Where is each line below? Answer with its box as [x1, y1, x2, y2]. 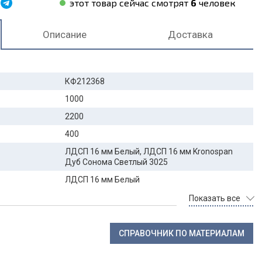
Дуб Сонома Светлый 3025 [64, 157, 168, 167]
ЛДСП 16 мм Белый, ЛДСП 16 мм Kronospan [64, 147, 233, 156]
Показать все [189, 194, 240, 203]
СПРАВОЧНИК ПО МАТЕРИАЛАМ [119, 229, 244, 238]
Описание [43, 29, 87, 40]
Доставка [168, 29, 213, 40]
